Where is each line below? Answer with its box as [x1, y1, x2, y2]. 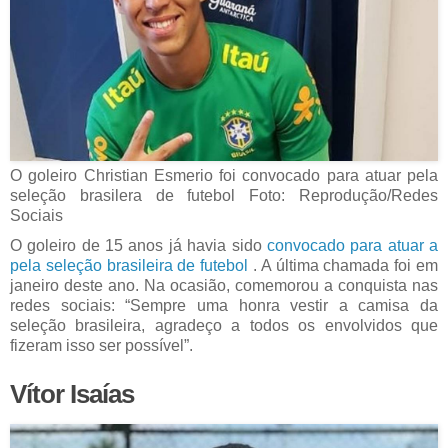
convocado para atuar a [266, 237, 439, 255]
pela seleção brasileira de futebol [10, 257, 249, 275]
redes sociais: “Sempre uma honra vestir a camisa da [10, 297, 438, 315]
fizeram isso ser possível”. [10, 337, 193, 355]
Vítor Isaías [10, 379, 134, 410]
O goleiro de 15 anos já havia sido [10, 237, 267, 255]
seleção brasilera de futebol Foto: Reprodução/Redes [10, 187, 438, 205]
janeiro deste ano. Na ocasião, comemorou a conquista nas [10, 277, 438, 295]
